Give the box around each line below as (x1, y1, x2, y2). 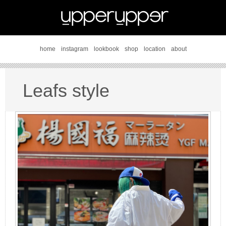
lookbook (93, 45, 119, 52)
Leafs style (23, 80, 109, 101)
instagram (61, 45, 88, 52)
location (143, 45, 165, 52)
